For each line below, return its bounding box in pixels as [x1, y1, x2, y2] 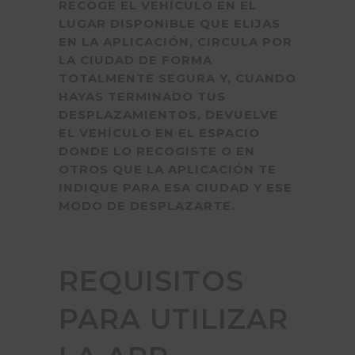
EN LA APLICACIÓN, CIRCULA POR [59, 34, 292, 49]
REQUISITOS [59, 264, 244, 298]
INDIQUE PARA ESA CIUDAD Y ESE [59, 180, 292, 195]
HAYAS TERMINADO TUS [59, 89, 226, 104]
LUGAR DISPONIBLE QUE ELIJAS [59, 16, 281, 31]
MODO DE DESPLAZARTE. [59, 198, 239, 213]
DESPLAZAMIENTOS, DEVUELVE [59, 107, 278, 122]
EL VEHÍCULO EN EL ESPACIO [59, 125, 260, 140]
